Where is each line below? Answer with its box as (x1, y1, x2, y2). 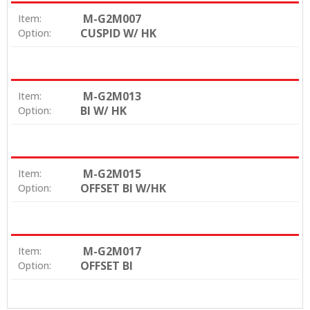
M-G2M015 (83, 166, 141, 182)
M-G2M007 (83, 11, 141, 27)
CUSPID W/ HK (80, 26, 156, 42)
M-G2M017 (83, 244, 141, 259)
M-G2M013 (83, 89, 141, 104)
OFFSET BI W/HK (80, 181, 166, 197)
